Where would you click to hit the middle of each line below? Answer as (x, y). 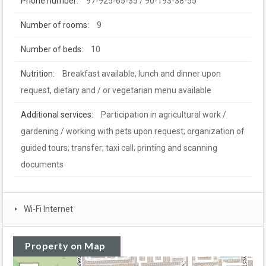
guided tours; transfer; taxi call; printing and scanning (119, 148)
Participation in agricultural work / (164, 114)
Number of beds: (52, 49)
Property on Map (65, 245)
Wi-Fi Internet (48, 209)
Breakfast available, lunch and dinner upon (142, 73)
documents (42, 164)
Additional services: (57, 114)
